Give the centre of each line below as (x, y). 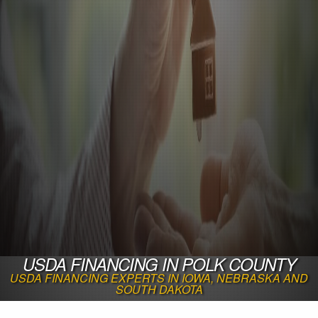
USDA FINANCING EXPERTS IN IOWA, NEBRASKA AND (159, 278)
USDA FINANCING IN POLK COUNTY (159, 264)
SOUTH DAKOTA (159, 289)
